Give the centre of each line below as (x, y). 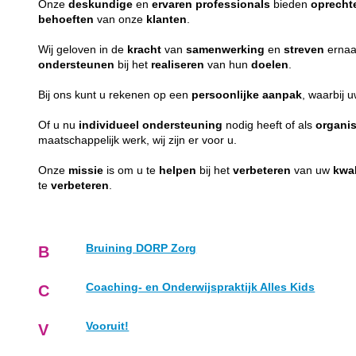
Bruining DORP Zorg (141, 248)
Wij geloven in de (83, 49)
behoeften (66, 19)
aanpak (282, 95)
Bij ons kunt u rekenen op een (115, 95)
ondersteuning (183, 125)
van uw (312, 170)
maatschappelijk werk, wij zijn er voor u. (139, 140)
